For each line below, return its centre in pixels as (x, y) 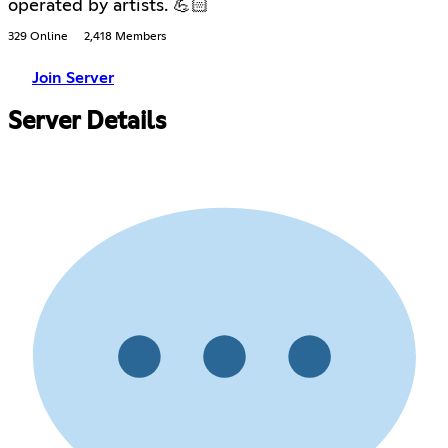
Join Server (73, 78)
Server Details (87, 121)
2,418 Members (125, 37)
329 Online (38, 37)
